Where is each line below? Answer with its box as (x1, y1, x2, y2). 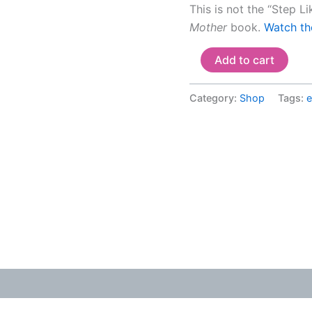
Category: (189, 92, 240, 104)
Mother (189, 19, 231, 34)
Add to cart (214, 52, 274, 67)
